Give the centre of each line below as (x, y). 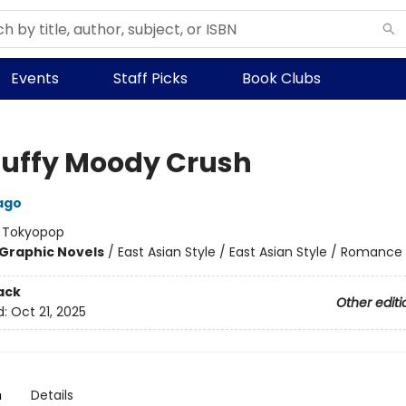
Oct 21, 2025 (48, 312)
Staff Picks (150, 78)
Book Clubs (281, 78)
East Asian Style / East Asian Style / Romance (260, 252)
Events (35, 78)
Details (52, 395)
